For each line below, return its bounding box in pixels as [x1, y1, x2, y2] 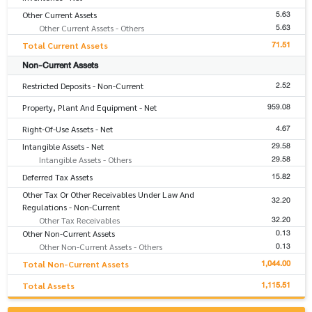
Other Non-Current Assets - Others [39, 241, 162, 253]
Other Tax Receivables [39, 214, 120, 226]
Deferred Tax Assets [22, 171, 93, 183]
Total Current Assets [22, 40, 108, 52]
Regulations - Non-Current [22, 201, 120, 213]
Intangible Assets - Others [39, 154, 132, 166]
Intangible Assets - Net [22, 141, 104, 153]
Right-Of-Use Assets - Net [22, 123, 113, 135]
